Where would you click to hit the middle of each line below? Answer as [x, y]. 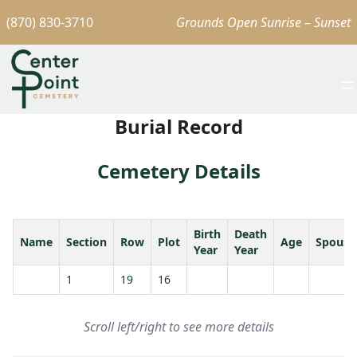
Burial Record [178, 126]
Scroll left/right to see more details [178, 326]
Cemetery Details [178, 171]
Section [86, 241]
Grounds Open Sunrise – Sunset [263, 22]
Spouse [335, 241]
